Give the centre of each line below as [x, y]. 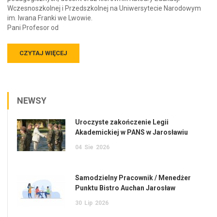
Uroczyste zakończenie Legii [122, 122]
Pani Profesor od [33, 27]
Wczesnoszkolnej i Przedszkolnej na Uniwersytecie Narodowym [104, 8]
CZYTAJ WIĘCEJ [43, 53]
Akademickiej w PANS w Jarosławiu [132, 132]
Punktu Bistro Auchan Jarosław [125, 188]
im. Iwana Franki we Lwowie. [50, 18]
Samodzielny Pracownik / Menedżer [133, 178]
